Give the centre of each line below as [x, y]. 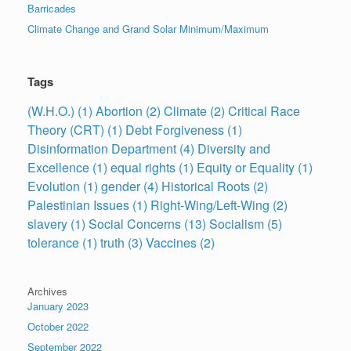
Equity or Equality [246, 167]
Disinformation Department [102, 148]
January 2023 [58, 306]
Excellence [58, 167]
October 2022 [58, 326]
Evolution [54, 186]
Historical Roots [206, 186]
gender [121, 186]
